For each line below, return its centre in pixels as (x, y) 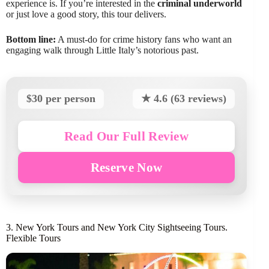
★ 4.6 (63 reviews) (184, 99)
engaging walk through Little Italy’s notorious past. (102, 50)
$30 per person (61, 99)
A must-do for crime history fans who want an (144, 40)
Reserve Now (126, 168)
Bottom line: (31, 40)
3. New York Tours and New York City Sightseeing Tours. (117, 228)
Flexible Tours (33, 238)
